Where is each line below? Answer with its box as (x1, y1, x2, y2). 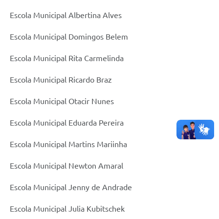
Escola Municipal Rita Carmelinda (10, 53, 126, 63)
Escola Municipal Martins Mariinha (10, 139, 129, 149)
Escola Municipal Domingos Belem (10, 32, 130, 41)
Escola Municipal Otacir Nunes (10, 96, 116, 106)
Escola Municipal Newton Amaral (10, 161, 125, 170)
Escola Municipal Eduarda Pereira (10, 118, 126, 127)
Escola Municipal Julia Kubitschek (10, 204, 127, 213)
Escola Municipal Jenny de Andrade (10, 182, 134, 192)
